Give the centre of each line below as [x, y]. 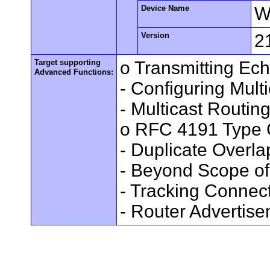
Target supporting [68, 62]
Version [155, 35]
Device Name [165, 8]
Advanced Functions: [74, 72]
